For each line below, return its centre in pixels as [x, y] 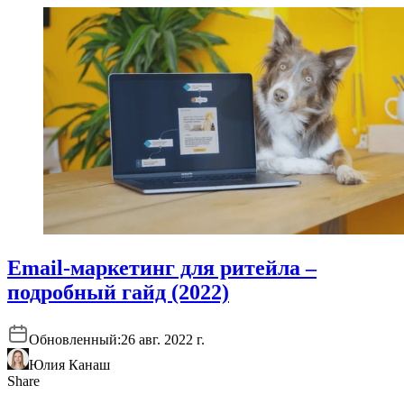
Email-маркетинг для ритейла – [162, 268]
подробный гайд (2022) [118, 293]
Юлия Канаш [69, 364]
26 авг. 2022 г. [163, 339]
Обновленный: [75, 339]
